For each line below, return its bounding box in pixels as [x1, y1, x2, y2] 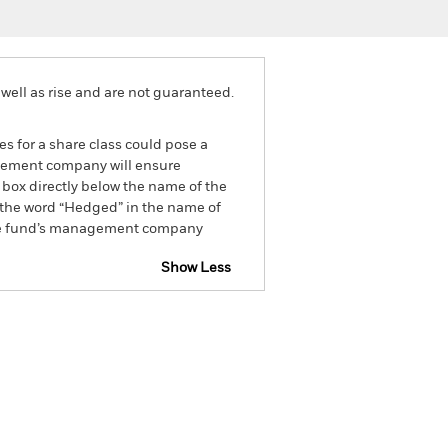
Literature [147, 400, 223, 416]
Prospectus [108, 317, 180, 330]
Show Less [161, 261, 231, 275]
